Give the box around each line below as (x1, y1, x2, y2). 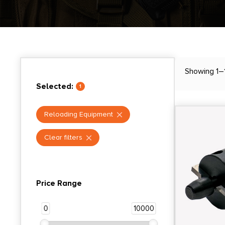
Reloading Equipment (44, 109, 113, 119)
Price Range (36, 178, 82, 188)
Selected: (36, 81, 73, 91)
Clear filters (44, 133, 82, 142)
